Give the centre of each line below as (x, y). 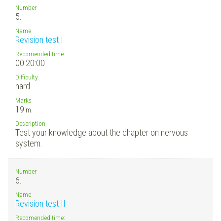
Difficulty (27, 77)
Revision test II (40, 203)
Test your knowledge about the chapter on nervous (102, 132)
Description (30, 123)
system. (29, 143)
